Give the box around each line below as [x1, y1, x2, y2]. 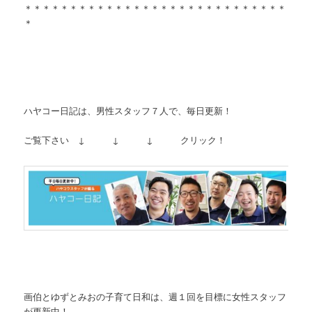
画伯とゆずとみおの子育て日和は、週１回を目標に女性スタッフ [24, 290, 287, 304]
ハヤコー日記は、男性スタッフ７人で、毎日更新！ [24, 104, 233, 118]
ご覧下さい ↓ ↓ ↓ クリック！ [24, 133, 226, 147]
